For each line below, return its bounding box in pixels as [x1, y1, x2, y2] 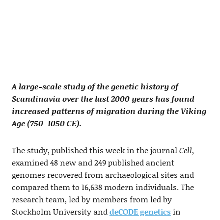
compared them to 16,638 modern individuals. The [11, 181, 194, 193]
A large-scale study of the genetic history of [11, 81, 178, 92]
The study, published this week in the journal [11, 144, 179, 156]
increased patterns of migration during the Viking [11, 105, 206, 117]
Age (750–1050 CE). [11, 117, 82, 129]
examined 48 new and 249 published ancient [11, 157, 174, 168]
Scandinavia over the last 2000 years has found [11, 93, 194, 105]
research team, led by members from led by [11, 193, 172, 205]
